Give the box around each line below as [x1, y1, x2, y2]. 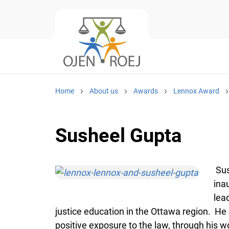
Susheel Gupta [55, 124, 181, 147]
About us [89, 87, 118, 95]
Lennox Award [173, 87, 219, 95]
